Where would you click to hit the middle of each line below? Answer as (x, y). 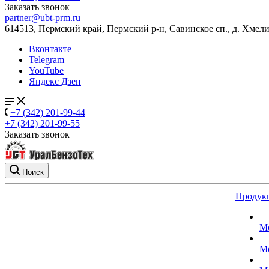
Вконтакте (50, 49)
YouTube (46, 71)
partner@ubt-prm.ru (43, 18)
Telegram (47, 60)
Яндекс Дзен (55, 81)
